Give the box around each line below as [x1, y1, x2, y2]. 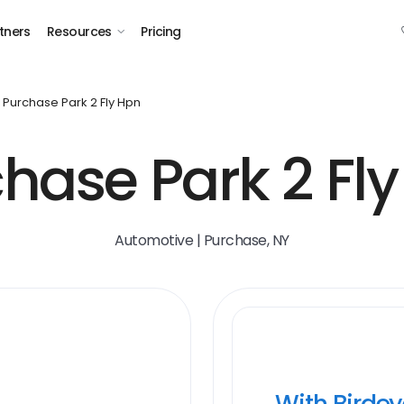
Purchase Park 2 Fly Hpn [3, 94, 141, 111]
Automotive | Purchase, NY [115, 230, 289, 251]
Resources [46, 23, 112, 41]
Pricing [141, 23, 181, 41]
